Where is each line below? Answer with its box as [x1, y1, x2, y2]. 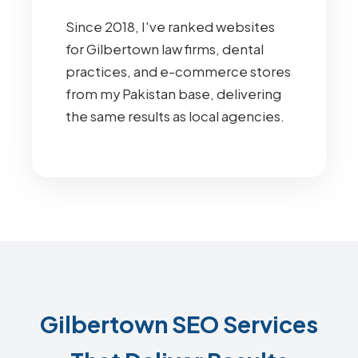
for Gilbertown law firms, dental [66, 41, 264, 58]
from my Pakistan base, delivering [66, 86, 281, 102]
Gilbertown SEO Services [40, 309, 318, 338]
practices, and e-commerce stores [66, 63, 291, 80]
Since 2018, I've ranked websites [66, 18, 275, 35]
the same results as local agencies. [66, 108, 284, 125]
